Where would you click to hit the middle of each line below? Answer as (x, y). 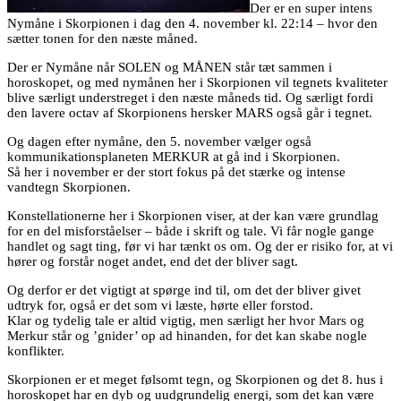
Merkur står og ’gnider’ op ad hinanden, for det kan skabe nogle (187, 336)
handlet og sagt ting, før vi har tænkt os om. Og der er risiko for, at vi (200, 247)
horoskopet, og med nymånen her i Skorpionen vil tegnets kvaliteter (197, 83)
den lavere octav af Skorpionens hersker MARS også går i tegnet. (190, 113)
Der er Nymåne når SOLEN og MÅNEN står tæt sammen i (170, 68)
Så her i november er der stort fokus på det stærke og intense (176, 172)
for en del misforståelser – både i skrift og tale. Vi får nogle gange (191, 231)
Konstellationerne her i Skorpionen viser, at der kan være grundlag (193, 216)
